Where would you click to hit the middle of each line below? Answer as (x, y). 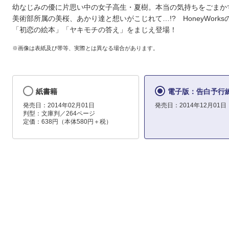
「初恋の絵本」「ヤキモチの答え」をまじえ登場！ (95, 30)
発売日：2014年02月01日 (59, 106)
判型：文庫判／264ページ (59, 114)
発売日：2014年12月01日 (190, 106)
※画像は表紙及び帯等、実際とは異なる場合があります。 (85, 48)
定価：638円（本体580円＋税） (67, 122)
